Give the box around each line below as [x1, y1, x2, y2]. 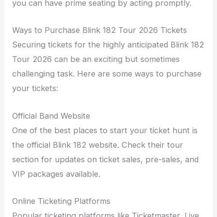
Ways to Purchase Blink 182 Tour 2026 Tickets [12, 25, 187, 35]
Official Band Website [12, 110, 91, 121]
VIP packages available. [12, 169, 101, 179]
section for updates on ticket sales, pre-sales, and [12, 154, 199, 164]
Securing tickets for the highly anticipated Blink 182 [12, 40, 204, 50]
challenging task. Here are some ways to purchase [12, 69, 202, 79]
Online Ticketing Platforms [12, 196, 111, 206]
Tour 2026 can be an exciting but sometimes [12, 54, 180, 64]
